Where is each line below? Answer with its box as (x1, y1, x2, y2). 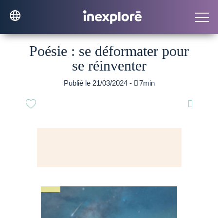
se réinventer (72, 57, 146, 73)
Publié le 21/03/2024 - (63, 79, 134, 87)
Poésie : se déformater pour (29, 43, 189, 59)
